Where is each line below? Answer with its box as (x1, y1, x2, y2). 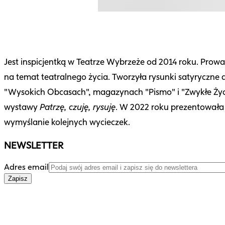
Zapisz (8, 175, 28, 183)
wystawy (4, 101, 40, 113)
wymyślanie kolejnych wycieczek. (4, 117, 130, 128)
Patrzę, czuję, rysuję (40, 101, 116, 113)
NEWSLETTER (4, 140, 63, 152)
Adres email (4, 162, 49, 172)
